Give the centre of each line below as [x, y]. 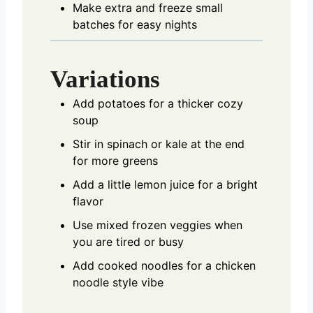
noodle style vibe [118, 282]
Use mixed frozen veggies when [158, 225]
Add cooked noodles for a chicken [164, 265]
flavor [88, 201]
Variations [105, 79]
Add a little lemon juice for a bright [165, 184]
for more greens [115, 160]
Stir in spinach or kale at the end [159, 144]
